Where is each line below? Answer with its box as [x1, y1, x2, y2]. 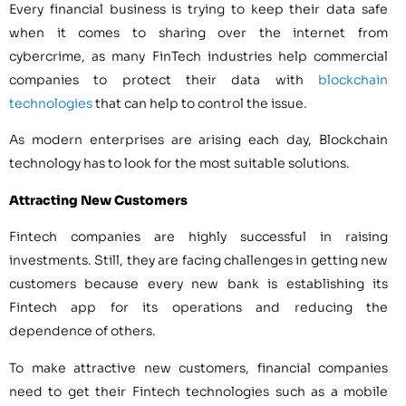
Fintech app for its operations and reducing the [9, 299, 388, 316]
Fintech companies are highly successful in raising [9, 228, 388, 246]
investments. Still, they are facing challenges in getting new [9, 252, 388, 269]
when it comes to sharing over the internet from [9, 24, 388, 41]
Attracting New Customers [9, 191, 188, 208]
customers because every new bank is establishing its [9, 275, 388, 293]
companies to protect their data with [9, 71, 318, 88]
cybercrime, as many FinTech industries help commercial [9, 47, 388, 64]
